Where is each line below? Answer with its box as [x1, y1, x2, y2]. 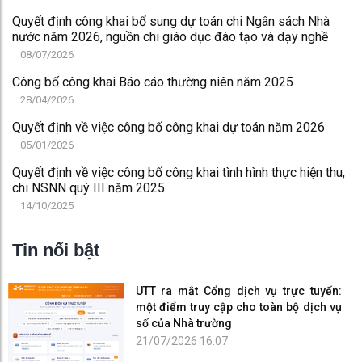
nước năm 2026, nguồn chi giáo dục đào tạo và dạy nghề [12, 29, 328, 45]
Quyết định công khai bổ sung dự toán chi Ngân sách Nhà [12, 14, 330, 30]
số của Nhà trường [135, 316, 232, 330]
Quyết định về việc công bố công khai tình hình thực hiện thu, [12, 165, 345, 181]
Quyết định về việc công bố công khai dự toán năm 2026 [12, 120, 325, 136]
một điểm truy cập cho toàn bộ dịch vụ [135, 300, 342, 314]
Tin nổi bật [12, 239, 99, 260]
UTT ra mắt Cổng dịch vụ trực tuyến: [135, 284, 342, 297]
